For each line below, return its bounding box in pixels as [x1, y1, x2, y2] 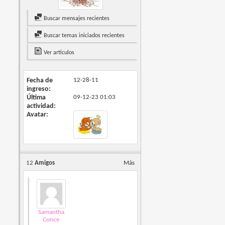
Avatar [27, 111, 47, 119]
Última [27, 94, 46, 102]
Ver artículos [42, 50, 75, 56]
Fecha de [27, 77, 53, 85]
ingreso [27, 85, 49, 93]
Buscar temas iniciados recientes [42, 33, 125, 39]
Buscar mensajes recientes [42, 16, 110, 22]
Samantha [38, 209, 64, 216]
